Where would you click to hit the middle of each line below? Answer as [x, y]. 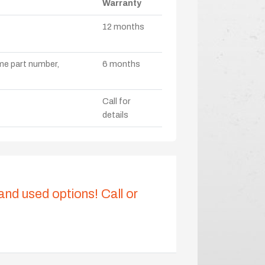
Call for [117, 101]
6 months [121, 64]
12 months [123, 26]
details [115, 114]
